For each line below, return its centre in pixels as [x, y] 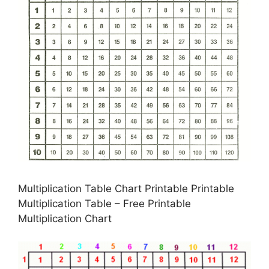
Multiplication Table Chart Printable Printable [126, 188]
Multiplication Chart [65, 218]
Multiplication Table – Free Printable [104, 203]
